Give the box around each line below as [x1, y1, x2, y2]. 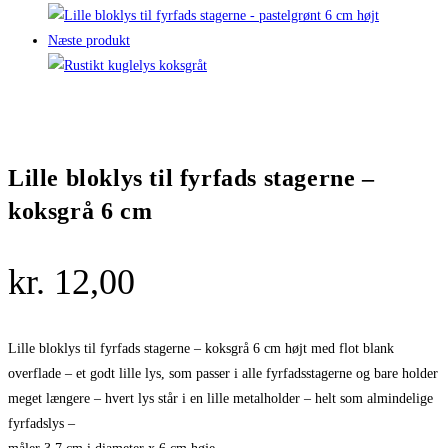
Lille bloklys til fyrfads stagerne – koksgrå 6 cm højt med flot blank [8, 340, 394, 356]
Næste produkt [48, 33, 130, 49]
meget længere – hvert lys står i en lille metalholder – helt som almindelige [8, 390, 433, 406]
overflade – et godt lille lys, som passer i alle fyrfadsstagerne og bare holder [8, 365, 438, 381]
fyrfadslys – [8, 415, 75, 431]
